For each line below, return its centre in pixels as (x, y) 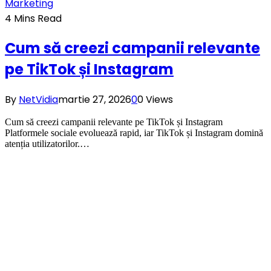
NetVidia (38, 100)
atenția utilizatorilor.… (47, 144)
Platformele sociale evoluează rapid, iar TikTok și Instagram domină (134, 133)
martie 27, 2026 (95, 100)
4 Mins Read (33, 18)
